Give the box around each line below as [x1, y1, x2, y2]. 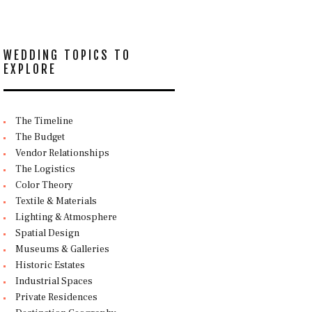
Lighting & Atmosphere [15, 211, 117, 224]
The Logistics [15, 163, 75, 176]
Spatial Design [15, 227, 79, 240]
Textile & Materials [15, 195, 97, 208]
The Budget [15, 131, 65, 144]
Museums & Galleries [15, 243, 109, 256]
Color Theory [15, 179, 73, 192]
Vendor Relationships [15, 147, 109, 160]
